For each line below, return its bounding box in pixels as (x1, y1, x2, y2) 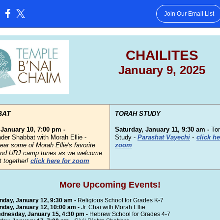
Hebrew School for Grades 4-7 (89, 211, 170, 218)
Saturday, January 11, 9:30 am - (115, 126, 211, 133)
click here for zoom (30, 157, 89, 165)
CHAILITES (125, 48, 198, 63)
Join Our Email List (164, 10, 214, 17)
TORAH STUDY (115, 110, 161, 117)
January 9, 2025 (118, 63, 205, 77)
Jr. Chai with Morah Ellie (81, 204, 145, 211)
